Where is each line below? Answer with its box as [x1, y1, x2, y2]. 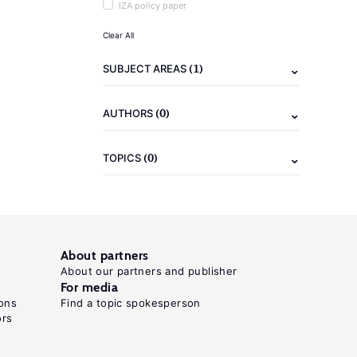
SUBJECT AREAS [103, 62, 189, 75]
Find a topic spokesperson [61, 296, 201, 309]
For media [61, 280, 119, 295]
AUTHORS [103, 107, 155, 120]
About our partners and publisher [61, 265, 237, 277]
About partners [61, 248, 149, 263]
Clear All [103, 30, 134, 40]
